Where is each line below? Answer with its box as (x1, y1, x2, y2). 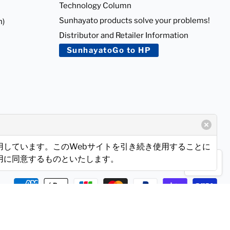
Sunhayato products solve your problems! (59, 15, 210, 25)
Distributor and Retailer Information (59, 30, 188, 40)
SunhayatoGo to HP (66, 45, 151, 55)
